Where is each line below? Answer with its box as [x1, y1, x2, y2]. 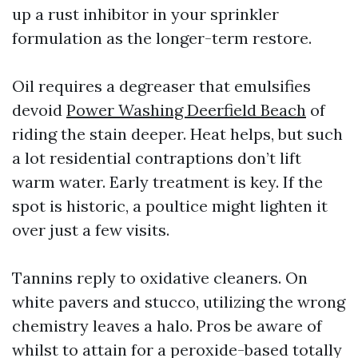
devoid [12, 100, 66, 120]
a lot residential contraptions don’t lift [12, 148, 301, 168]
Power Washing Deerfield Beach [66, 100, 306, 120]
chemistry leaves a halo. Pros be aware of [12, 316, 322, 336]
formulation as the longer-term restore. [12, 28, 312, 48]
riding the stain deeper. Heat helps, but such [12, 124, 343, 144]
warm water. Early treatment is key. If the [12, 172, 323, 192]
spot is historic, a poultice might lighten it [12, 196, 328, 216]
